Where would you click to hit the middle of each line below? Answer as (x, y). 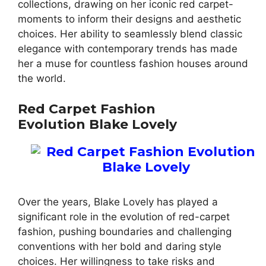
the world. (42, 79)
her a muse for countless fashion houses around (133, 64)
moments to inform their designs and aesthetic (129, 19)
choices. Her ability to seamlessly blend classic (130, 34)
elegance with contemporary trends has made (128, 49)
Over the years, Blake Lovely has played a (118, 202)
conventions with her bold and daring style (120, 246)
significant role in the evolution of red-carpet (124, 216)
